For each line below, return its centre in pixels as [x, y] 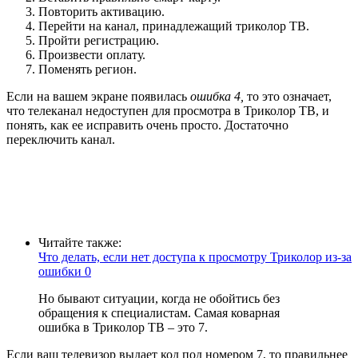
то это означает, [288, 96]
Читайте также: [80, 242]
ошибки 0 [65, 271]
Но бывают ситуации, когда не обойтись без [159, 298]
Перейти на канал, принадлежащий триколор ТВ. [174, 26]
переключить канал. [61, 139]
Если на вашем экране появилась [98, 96]
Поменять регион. [88, 69]
